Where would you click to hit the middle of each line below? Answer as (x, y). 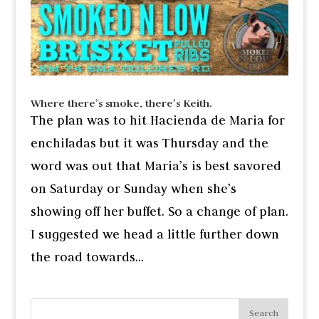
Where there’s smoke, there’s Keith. (121, 103)
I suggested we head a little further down (155, 235)
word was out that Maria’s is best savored (156, 166)
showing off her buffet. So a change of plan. (159, 212)
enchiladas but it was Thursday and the (149, 143)
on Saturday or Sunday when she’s (133, 189)
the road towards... (87, 257)
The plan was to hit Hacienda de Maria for (157, 121)
